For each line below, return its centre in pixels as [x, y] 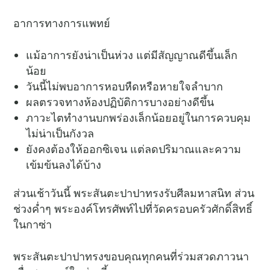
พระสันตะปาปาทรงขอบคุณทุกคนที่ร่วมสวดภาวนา [131, 256]
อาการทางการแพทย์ [62, 23]
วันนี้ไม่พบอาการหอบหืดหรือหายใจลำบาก [125, 86]
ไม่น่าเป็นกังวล [60, 133]
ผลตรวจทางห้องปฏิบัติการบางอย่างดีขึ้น [120, 102]
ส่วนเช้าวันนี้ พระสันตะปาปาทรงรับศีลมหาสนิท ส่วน [134, 193]
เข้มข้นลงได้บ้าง [64, 165]
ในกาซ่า [33, 224]
